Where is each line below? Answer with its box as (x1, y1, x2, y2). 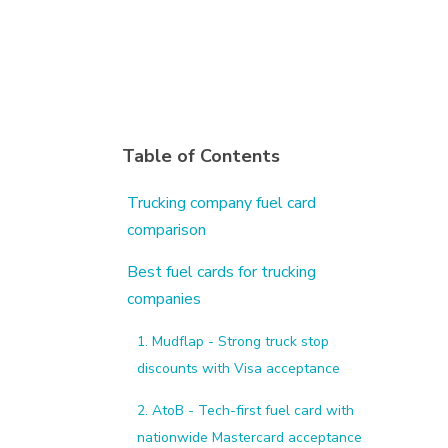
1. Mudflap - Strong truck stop (137, 332, 329, 352)
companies (127, 288, 201, 311)
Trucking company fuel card (127, 192, 316, 215)
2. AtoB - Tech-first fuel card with (137, 401, 354, 421)
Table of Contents (122, 144, 280, 169)
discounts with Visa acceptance (137, 359, 340, 379)
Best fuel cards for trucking (127, 261, 316, 284)
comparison (127, 219, 206, 242)
